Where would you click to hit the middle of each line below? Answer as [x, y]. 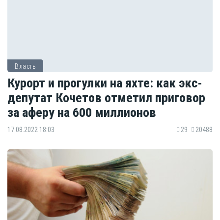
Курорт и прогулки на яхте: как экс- [105, 82]
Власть [25, 67]
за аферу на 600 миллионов [82, 112]
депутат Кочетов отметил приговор [106, 97]
